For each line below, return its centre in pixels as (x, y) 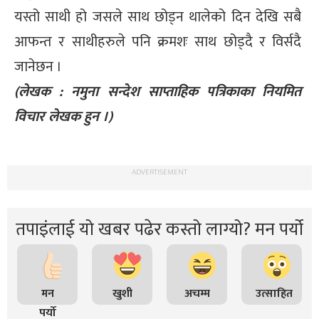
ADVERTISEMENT (159, 172)
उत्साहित (274, 293)
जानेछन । (38, 67)
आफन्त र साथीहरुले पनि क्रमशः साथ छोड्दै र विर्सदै (158, 42)
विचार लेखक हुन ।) (63, 116)
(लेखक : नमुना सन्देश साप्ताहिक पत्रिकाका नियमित (158, 91)
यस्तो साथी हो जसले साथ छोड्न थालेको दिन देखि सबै (158, 17)
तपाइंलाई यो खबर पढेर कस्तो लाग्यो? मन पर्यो (159, 229)
